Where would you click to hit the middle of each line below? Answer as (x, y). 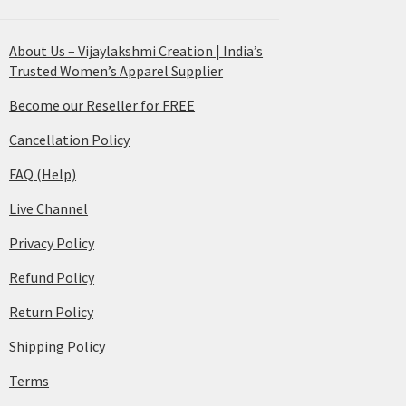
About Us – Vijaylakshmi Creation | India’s (136, 50)
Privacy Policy (52, 242)
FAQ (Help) (43, 174)
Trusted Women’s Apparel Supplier (116, 70)
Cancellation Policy (70, 139)
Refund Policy (52, 277)
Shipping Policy (58, 346)
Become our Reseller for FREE (102, 105)
